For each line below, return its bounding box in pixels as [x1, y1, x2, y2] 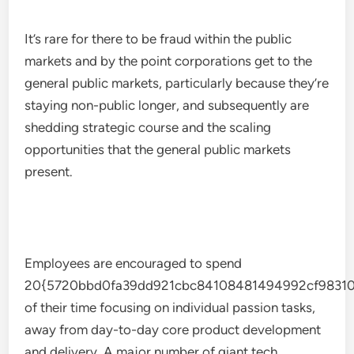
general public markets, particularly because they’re [24, 75, 330, 91]
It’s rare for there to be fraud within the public [24, 31, 292, 47]
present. [24, 164, 73, 179]
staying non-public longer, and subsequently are [24, 97, 310, 113]
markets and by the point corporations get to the [24, 53, 313, 69]
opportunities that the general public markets [24, 141, 292, 157]
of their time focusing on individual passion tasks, [24, 299, 316, 315]
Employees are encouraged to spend [24, 255, 243, 271]
